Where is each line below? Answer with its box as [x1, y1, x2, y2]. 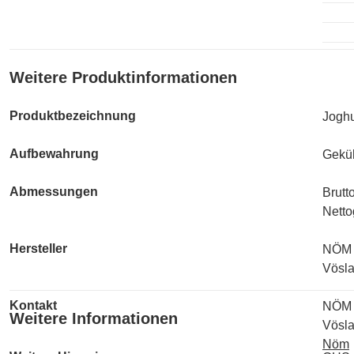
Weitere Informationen [9, 310, 178, 327]
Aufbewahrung [9, 147, 99, 160]
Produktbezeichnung [9, 109, 136, 122]
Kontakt [9, 299, 57, 312]
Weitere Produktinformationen [9, 69, 237, 86]
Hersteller [9, 242, 67, 255]
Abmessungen [9, 185, 98, 198]
